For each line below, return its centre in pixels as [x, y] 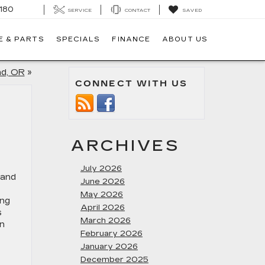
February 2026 [112, 234]
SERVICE [80, 10]
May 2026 [102, 195]
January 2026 [109, 247]
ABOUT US [185, 40]
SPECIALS [78, 40]
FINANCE [131, 40]
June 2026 [103, 182]
